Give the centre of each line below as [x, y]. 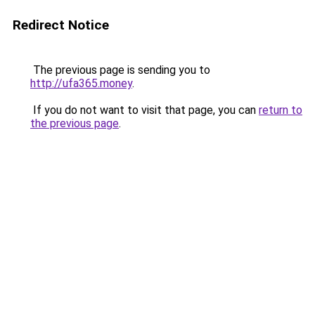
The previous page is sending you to [120, 70]
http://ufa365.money [81, 83]
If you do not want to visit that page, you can [144, 110]
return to [281, 110]
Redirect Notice [61, 25]
